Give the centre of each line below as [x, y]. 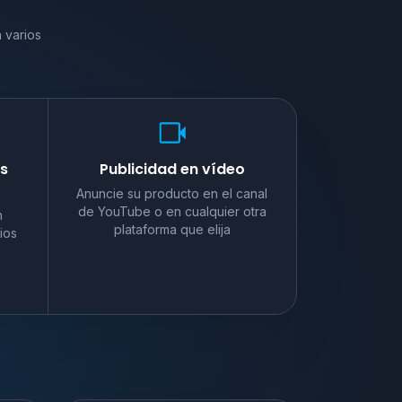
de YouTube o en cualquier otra [172, 211]
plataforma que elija [172, 229]
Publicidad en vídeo [172, 169]
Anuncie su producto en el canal [172, 193]
